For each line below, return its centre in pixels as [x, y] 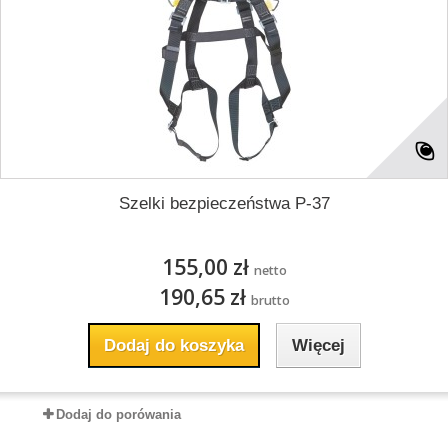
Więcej [318, 345]
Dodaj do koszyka [173, 345]
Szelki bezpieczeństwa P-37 [224, 203]
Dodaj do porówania [118, 414]
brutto [270, 300]
